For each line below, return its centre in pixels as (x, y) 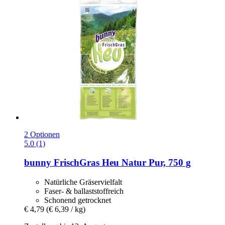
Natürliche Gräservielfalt (83, 182)
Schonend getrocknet (78, 200)
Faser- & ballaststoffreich (84, 191)
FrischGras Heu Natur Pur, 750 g (121, 163)
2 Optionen (42, 134)
